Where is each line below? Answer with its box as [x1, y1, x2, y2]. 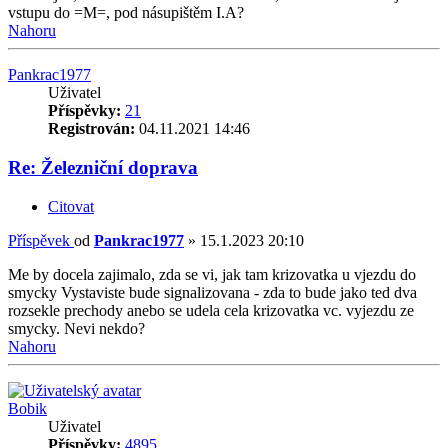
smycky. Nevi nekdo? [8, 319, 145, 337]
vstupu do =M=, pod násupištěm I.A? [8, 4, 244, 22]
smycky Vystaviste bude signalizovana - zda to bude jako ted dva [8, 283, 417, 301]
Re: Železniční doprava [8, 157, 198, 179]
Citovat [48, 197, 94, 215]
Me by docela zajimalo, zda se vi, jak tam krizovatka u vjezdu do [8, 265, 416, 283]
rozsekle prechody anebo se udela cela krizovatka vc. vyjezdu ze [8, 301, 414, 319]
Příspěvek [8, 231, 70, 249]
